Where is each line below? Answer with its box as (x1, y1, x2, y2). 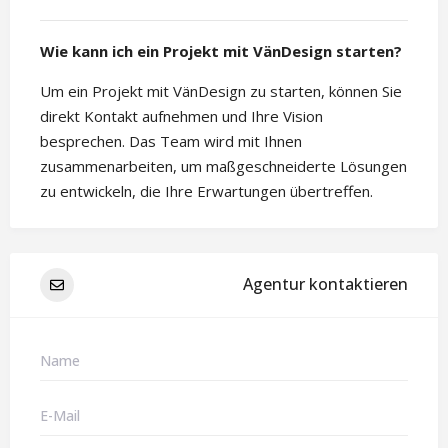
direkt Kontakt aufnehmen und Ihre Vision (40, 105, 323, 126)
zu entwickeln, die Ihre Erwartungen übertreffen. (40, 180, 373, 201)
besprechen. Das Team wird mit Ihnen (40, 130, 302, 151)
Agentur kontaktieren (243, 273, 408, 296)
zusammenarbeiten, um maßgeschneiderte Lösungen (40, 155, 407, 176)
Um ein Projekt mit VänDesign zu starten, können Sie (40, 80, 402, 101)
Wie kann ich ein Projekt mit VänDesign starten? (40, 40, 402, 61)
